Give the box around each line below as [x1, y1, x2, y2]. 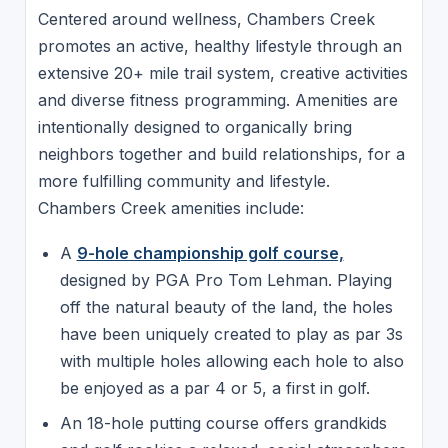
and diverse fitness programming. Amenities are [37, 89, 398, 110]
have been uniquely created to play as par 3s [59, 324, 403, 345]
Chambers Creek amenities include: [37, 197, 304, 218]
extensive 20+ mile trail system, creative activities [37, 62, 408, 83]
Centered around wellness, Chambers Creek [37, 8, 375, 29]
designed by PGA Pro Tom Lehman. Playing [59, 270, 392, 291]
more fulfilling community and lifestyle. [37, 170, 330, 191]
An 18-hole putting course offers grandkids [59, 412, 387, 433]
